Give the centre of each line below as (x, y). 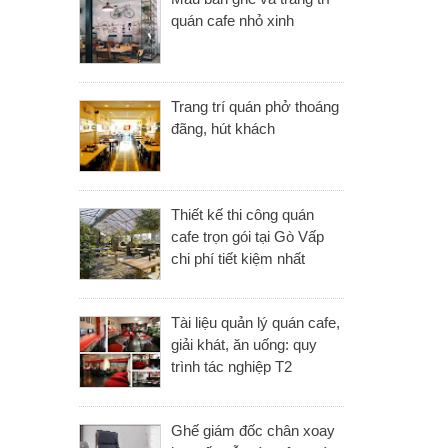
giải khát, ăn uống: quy (244, 344)
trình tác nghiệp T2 (231, 366)
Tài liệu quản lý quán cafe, (255, 322)
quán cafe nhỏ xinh (232, 20)
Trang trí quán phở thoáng (255, 106)
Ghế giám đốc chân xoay (253, 430)
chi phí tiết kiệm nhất (238, 258)
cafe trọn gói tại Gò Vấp (247, 236)
